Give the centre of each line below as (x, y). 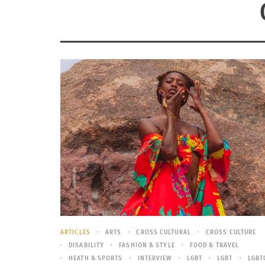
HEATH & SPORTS (96, 258)
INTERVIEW (155, 258)
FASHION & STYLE (147, 245)
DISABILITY (87, 245)
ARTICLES (75, 232)
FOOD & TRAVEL (214, 245)
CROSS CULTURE (231, 232)
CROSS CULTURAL (164, 232)
